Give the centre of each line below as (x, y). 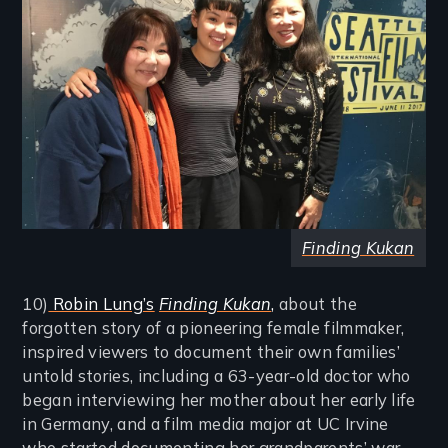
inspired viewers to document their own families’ (211, 351)
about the (315, 303)
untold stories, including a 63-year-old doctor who (216, 375)
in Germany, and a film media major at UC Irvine (205, 423)
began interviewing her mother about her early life (219, 399)
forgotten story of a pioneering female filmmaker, (213, 327)
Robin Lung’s (101, 303)
